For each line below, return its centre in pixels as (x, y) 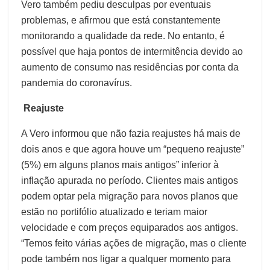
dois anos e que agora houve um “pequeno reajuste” (133, 149)
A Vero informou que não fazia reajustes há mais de (131, 134)
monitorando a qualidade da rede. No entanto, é (123, 36)
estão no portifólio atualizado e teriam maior (114, 212)
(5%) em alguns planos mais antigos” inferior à (120, 165)
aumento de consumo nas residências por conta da (130, 67)
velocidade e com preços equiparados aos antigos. (130, 228)
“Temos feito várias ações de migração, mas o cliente (134, 243)
